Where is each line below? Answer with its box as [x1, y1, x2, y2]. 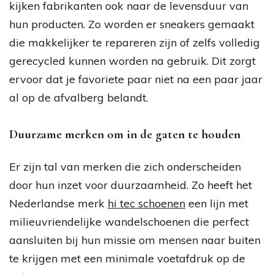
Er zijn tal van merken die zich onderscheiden [9, 159, 241, 174]
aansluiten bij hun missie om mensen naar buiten [9, 232, 261, 247]
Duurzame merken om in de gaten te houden [9, 126, 240, 142]
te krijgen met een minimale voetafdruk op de [9, 251, 245, 265]
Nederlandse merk [9, 196, 108, 210]
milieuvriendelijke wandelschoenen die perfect [9, 214, 249, 229]
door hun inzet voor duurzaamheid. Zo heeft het [9, 177, 252, 192]
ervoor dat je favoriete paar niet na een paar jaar [9, 72, 262, 86]
